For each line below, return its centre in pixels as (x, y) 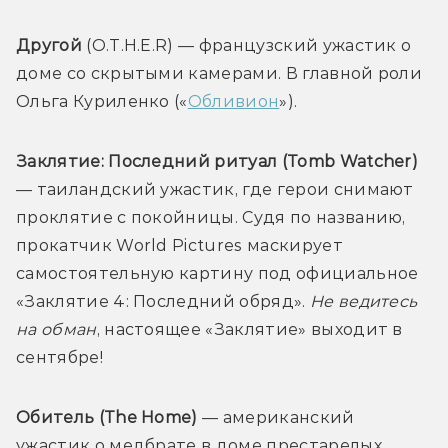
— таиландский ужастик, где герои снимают (215, 189)
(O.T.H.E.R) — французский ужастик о (246, 45)
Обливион (233, 101)
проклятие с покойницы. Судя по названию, (211, 217)
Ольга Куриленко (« (102, 101)
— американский (276, 417)
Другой (49, 45)
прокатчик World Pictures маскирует (179, 245)
